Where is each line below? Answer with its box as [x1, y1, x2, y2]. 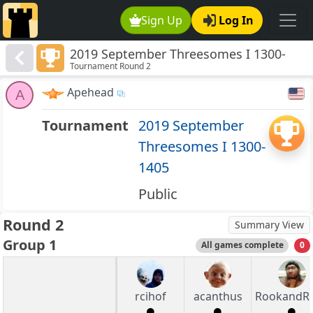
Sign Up [141, 13, 183, 28]
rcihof [135, 289, 166, 305]
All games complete [201, 239, 284, 252]
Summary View [235, 218, 304, 232]
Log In [219, 13, 254, 28]
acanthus [193, 289, 242, 305]
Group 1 [3, 235, 57, 255]
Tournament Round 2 [70, 60, 152, 73]
